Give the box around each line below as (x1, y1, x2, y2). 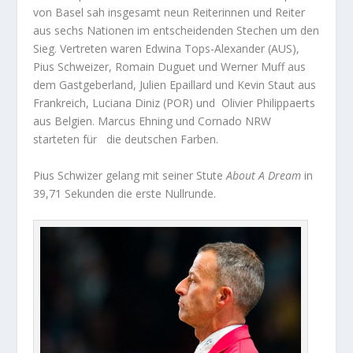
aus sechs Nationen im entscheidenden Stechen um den (33, 23, 320, 39)
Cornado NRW (198, 113, 272, 129)
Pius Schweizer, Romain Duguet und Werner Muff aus (33, 59, 307, 75)
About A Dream (226, 167, 305, 183)
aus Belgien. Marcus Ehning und (33, 113, 199, 129)
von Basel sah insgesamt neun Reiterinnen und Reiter (33, 5, 306, 20)
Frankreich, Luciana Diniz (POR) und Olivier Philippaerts (33, 95, 316, 111)
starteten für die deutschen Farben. (33, 132, 219, 147)
